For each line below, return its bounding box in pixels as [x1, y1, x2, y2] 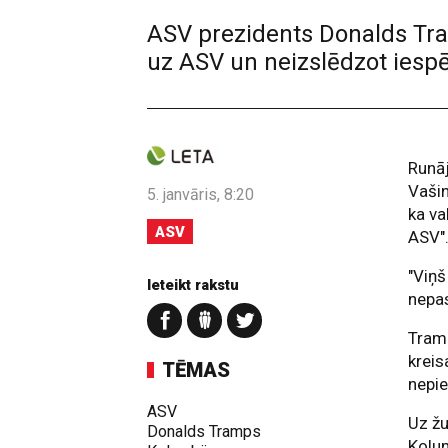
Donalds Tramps [147, 422, 261, 441]
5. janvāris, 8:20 [147, 185, 254, 204]
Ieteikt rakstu [147, 276, 239, 294]
